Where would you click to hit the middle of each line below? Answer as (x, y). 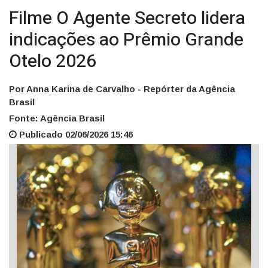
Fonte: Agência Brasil (57, 118)
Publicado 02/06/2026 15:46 (75, 135)
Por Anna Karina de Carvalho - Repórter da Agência (122, 89)
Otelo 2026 (53, 62)
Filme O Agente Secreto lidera (127, 19)
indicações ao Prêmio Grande (126, 40)
